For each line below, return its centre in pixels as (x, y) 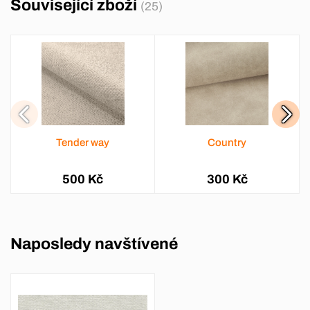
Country (227, 143)
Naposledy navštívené (94, 244)
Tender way (83, 143)
